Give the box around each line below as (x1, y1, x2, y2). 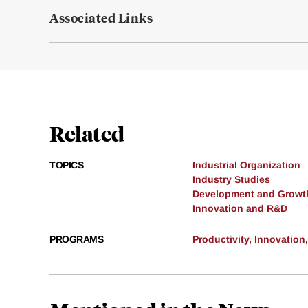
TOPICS (49, 159, 83, 171)
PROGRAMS (49, 234, 103, 245)
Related (49, 120, 124, 147)
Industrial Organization (192, 159, 300, 171)
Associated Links (49, 9, 153, 27)
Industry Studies (192, 174, 270, 186)
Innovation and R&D (192, 203, 287, 214)
